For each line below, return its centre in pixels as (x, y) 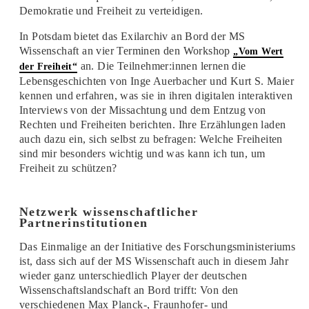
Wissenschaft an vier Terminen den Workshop (126, 50)
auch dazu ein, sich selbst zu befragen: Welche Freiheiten (151, 139)
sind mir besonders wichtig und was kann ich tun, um (142, 153)
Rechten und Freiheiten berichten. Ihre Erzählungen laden (152, 124)
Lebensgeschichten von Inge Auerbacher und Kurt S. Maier (156, 81)
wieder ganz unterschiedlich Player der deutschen (133, 275)
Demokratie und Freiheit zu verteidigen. (111, 10)
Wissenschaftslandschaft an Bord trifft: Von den (129, 290)
